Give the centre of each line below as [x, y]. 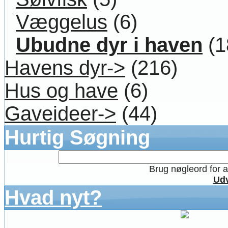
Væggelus [62, 22]
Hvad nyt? [53, 197]
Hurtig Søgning [77, 137]
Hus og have [61, 90]
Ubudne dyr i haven [109, 45]
